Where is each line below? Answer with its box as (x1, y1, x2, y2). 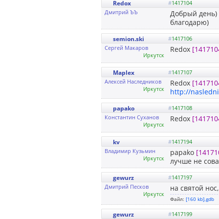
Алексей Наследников (105, 77, 161, 85)
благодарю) (170, 17, 209, 27)
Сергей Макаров (105, 44, 148, 51)
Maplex (113, 68, 134, 77)
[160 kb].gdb (186, 195, 214, 202)
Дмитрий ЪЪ (105, 8, 138, 16)
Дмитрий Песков (105, 182, 149, 190)
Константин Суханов (105, 113, 159, 121)
